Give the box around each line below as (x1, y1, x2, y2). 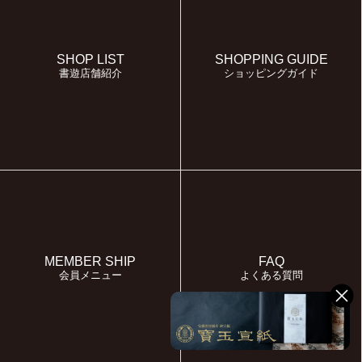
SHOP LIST (56, 53, 124, 67)
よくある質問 (239, 269, 303, 282)
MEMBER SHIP (44, 255, 136, 269)
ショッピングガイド (224, 67, 318, 80)
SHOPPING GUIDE (214, 53, 328, 67)
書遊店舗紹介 (58, 67, 122, 80)
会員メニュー (58, 269, 122, 282)
